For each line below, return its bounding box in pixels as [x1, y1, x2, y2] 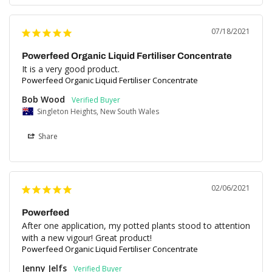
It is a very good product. [22, 63, 120, 75]
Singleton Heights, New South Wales [37, 106, 159, 117]
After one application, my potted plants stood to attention [22, 220, 250, 232]
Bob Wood [22, 93, 65, 106]
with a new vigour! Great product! [22, 232, 152, 244]
